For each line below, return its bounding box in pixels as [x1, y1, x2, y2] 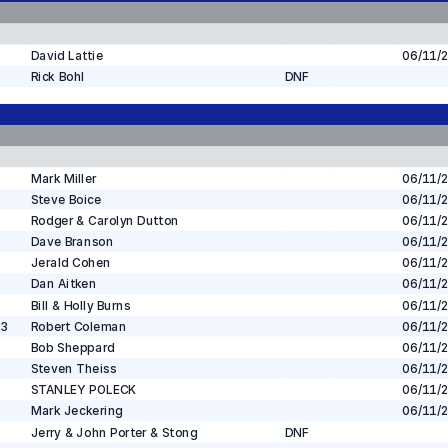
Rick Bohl [30, 69, 85, 84]
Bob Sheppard [30, 340, 115, 355]
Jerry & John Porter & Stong [30, 424, 198, 440]
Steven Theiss [30, 361, 117, 376]
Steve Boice [30, 192, 102, 207]
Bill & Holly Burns [30, 297, 131, 313]
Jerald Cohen [30, 255, 111, 271]
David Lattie [30, 48, 104, 63]
